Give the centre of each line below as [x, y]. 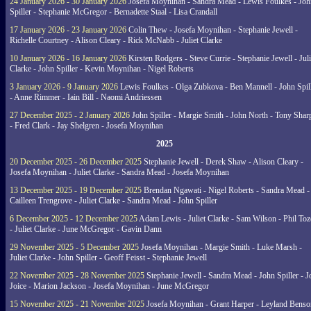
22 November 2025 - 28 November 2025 [77, 276]
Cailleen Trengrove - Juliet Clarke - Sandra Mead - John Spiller [114, 201]
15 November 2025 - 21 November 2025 [77, 304]
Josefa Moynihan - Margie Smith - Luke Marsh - [220, 247]
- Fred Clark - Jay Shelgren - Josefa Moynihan [86, 126]
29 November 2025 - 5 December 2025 [74, 247]
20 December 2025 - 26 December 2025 [76, 162]
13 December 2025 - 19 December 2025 [76, 190]
